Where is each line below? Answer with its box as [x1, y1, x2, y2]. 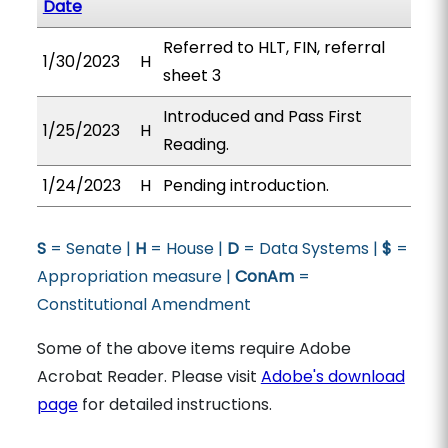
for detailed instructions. [77, 393, 272, 416]
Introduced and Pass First [162, 105, 362, 128]
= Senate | [45, 237, 135, 260]
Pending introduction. [162, 174, 329, 197]
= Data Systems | [238, 237, 382, 260]
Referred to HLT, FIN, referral [162, 36, 385, 59]
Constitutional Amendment [36, 293, 251, 316]
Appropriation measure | [36, 265, 235, 288]
